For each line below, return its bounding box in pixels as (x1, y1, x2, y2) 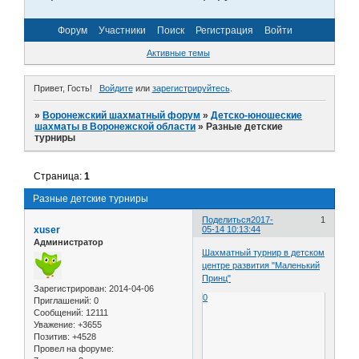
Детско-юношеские (211, 109, 303, 121)
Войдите (99, 83, 133, 93)
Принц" (202, 273, 232, 284)
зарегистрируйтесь (151, 83, 230, 93)
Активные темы (146, 48, 210, 58)
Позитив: (34, 332, 70, 342)
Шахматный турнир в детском (202, 248, 325, 258)
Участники (99, 24, 146, 36)
